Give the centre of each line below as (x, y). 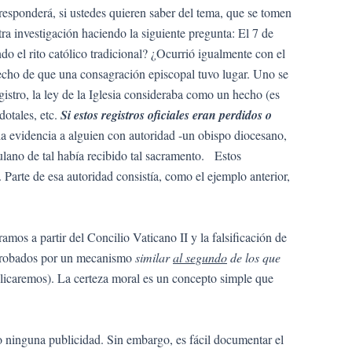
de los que (254, 257)
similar (154, 257)
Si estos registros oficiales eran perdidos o (166, 115)
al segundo (200, 257)
